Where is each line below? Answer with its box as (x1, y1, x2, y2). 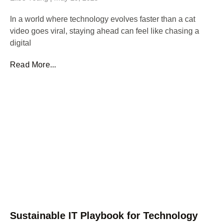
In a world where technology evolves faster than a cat (10, 14, 195, 23)
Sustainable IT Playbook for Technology (10, 210, 198, 221)
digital (10, 38, 31, 47)
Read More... (10, 60, 56, 69)
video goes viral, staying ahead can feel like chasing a (10, 26, 199, 35)
